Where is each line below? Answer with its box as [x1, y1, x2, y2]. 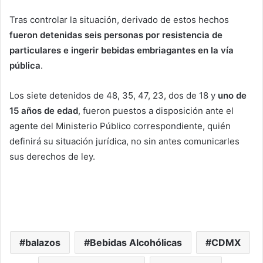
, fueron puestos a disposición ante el [78, 105, 234, 117]
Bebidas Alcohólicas [90, 237, 182, 249]
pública [9, 60, 41, 72]
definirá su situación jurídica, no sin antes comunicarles [9, 136, 240, 147]
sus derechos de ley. [9, 151, 95, 163]
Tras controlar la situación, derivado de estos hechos [9, 14, 229, 26]
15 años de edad [9, 105, 78, 117]
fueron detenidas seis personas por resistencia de [9, 29, 222, 41]
